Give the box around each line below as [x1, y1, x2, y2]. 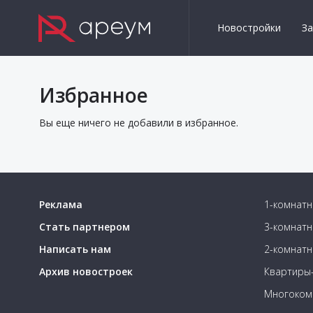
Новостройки [217, 21, 281, 34]
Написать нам [39, 242, 111, 256]
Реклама [39, 198, 82, 211]
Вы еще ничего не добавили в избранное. [39, 116, 238, 129]
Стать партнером [39, 220, 130, 233]
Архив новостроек [39, 265, 133, 278]
